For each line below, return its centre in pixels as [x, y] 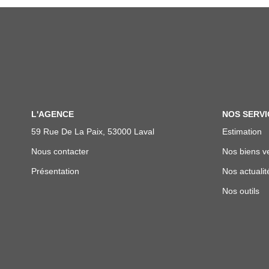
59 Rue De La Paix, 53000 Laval [93, 131]
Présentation [55, 171]
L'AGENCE [53, 114]
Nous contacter [60, 151]
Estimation [242, 131]
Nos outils [240, 191]
